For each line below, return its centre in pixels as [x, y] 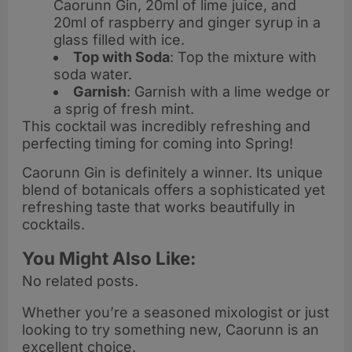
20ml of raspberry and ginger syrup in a [187, 23]
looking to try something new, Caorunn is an [170, 329]
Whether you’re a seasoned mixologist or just [176, 312]
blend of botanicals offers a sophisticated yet [174, 189]
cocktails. [53, 224]
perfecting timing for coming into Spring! [158, 144]
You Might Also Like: [109, 258]
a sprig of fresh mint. [124, 109]
